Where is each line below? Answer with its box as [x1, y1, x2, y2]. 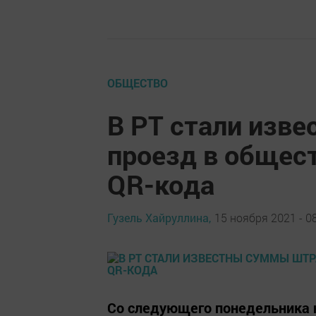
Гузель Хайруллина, [107, 209, 211, 225]
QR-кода [107, 166, 214, 202]
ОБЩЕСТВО [107, 75, 168, 91]
